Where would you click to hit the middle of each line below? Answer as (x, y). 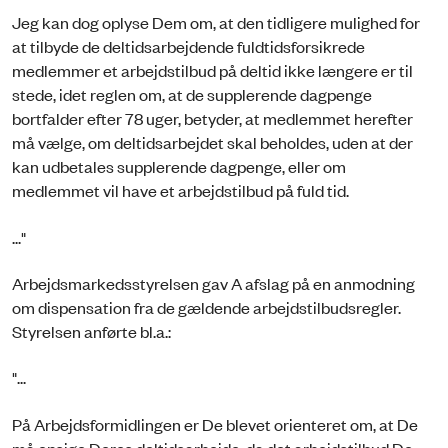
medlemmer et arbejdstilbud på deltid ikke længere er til (212, 70)
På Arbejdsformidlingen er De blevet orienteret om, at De (215, 423)
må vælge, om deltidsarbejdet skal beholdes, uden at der (212, 142)
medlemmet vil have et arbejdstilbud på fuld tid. (180, 190)
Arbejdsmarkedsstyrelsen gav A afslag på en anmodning (213, 282)
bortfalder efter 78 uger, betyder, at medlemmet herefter (212, 118)
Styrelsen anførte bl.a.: (91, 330)
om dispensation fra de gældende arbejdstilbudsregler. (206, 306)
